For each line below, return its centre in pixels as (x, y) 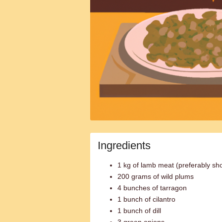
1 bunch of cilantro (146, 199)
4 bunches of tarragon (152, 188)
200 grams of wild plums (156, 176)
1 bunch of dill (139, 211)
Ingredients (124, 145)
